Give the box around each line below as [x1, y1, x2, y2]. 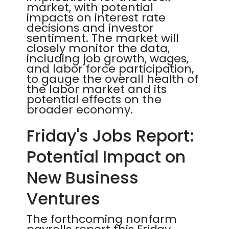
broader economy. [27, 102, 133, 118]
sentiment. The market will [27, 30, 179, 46]
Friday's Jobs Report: [27, 124, 194, 147]
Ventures [27, 187, 100, 210]
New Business [27, 166, 139, 189]
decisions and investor [27, 20, 154, 36]
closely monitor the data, [27, 40, 170, 56]
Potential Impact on [27, 145, 186, 168]
